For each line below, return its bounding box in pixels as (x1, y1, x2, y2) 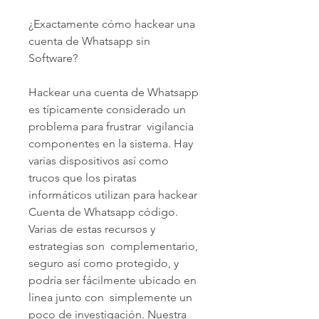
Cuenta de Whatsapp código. (28, 204, 178, 219)
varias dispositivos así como (28, 153, 169, 167)
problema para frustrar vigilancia (28, 119, 194, 133)
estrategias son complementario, (28, 239, 198, 253)
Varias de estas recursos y (28, 221, 155, 236)
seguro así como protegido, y (28, 256, 179, 270)
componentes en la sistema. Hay (28, 136, 193, 150)
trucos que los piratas (28, 170, 137, 184)
